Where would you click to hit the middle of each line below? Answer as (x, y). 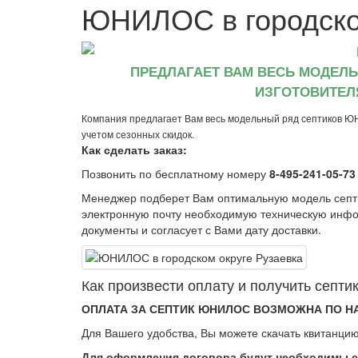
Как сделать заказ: (134, 149)
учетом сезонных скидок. (138, 134)
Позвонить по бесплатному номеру (175, 173)
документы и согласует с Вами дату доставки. (201, 229)
